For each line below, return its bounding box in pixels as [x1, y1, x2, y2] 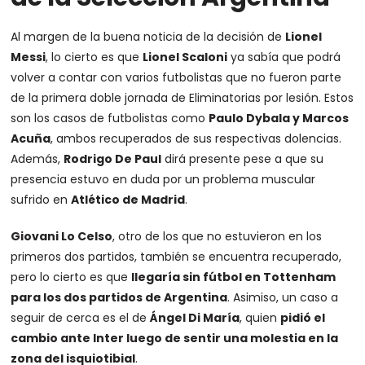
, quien [240, 310, 281, 326]
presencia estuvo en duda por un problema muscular [11, 171, 316, 187]
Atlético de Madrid [71, 191, 186, 208]
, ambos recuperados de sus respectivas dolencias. [51, 130, 342, 147]
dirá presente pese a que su [161, 151, 324, 167]
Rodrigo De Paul [64, 151, 162, 167]
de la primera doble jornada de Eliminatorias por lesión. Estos [11, 90, 354, 106]
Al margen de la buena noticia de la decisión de [11, 29, 286, 45]
